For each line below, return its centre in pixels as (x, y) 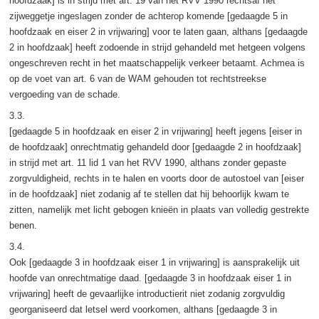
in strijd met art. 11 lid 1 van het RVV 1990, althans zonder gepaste (147, 162)
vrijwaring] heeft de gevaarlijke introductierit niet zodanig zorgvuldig (147, 293)
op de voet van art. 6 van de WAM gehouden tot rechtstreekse (137, 78)
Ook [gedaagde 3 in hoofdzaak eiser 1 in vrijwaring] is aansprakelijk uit (154, 262)
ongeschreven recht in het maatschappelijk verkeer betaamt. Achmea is (157, 63)
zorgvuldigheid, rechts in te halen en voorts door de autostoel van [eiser (156, 178)
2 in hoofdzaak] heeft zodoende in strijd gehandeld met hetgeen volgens (157, 47)
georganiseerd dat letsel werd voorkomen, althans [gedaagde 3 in (143, 309)
